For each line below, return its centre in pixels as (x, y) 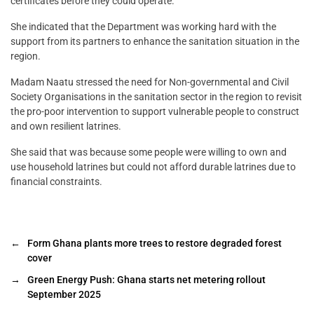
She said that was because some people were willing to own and (149, 152)
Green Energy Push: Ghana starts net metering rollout (146, 280)
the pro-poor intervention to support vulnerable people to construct (155, 112)
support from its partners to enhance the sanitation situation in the (155, 42)
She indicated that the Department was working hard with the (143, 27)
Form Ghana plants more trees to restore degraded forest (155, 244)
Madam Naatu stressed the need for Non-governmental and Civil (150, 82)
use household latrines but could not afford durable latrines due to (153, 167)
